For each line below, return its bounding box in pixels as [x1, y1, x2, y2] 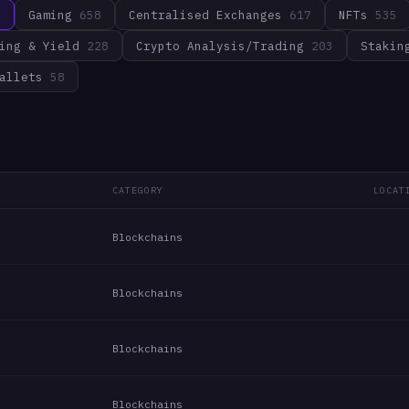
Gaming [28, 7, 72, 22]
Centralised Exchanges [129, 7, 282, 22]
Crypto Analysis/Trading [136, 38, 304, 53]
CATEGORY [112, 184, 164, 196]
